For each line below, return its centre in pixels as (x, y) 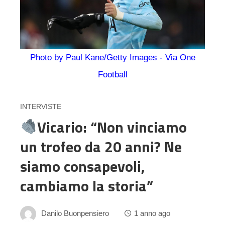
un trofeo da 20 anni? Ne (101, 146)
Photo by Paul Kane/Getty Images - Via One (113, 57)
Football (113, 74)
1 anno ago (152, 213)
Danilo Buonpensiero (75, 213)
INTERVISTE (41, 106)
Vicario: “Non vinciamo (112, 127)
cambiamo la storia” (87, 186)
